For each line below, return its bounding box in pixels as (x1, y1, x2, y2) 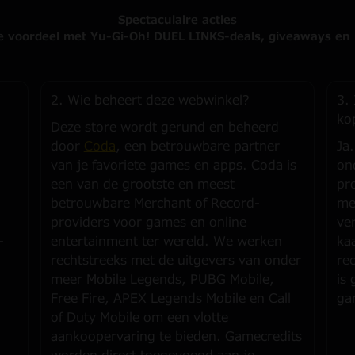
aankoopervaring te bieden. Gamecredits (50, 327, 302, 346)
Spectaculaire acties (118, 12, 237, 29)
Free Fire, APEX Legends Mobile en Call (50, 289, 291, 308)
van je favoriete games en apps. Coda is (50, 156, 296, 175)
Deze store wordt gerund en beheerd (50, 118, 279, 137)
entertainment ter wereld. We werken (50, 232, 282, 251)
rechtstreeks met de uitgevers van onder (50, 251, 301, 270)
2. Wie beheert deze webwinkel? (50, 91, 250, 110)
